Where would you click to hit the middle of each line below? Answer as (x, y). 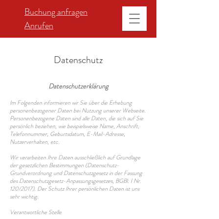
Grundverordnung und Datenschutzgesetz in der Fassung (76, 173)
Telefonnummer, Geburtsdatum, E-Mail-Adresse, (67, 134)
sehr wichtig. (24, 197)
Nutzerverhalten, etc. (35, 142)
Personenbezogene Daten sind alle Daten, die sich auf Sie (77, 118)
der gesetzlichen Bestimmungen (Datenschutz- (65, 165)
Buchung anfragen (56, 12)
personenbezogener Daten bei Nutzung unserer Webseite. (78, 110)
